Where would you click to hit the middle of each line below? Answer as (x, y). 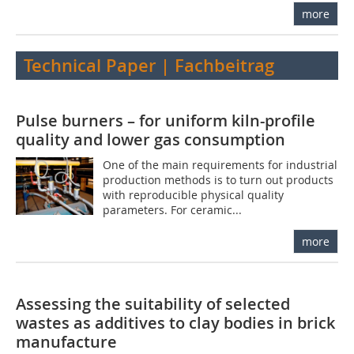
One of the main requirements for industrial (220, 164)
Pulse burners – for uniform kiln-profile (166, 120)
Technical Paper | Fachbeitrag (149, 65)
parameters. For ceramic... (173, 209)
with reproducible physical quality (194, 194)
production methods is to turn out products (218, 179)
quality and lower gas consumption (151, 139)
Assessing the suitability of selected (153, 303)
